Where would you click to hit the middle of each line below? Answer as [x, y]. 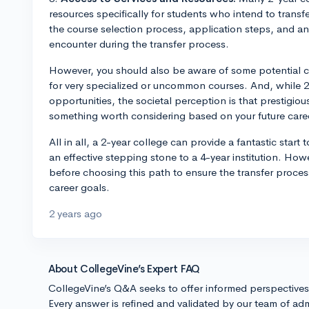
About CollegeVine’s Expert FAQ [124, 269]
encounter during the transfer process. [139, 44]
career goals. [79, 187]
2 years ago [76, 213]
